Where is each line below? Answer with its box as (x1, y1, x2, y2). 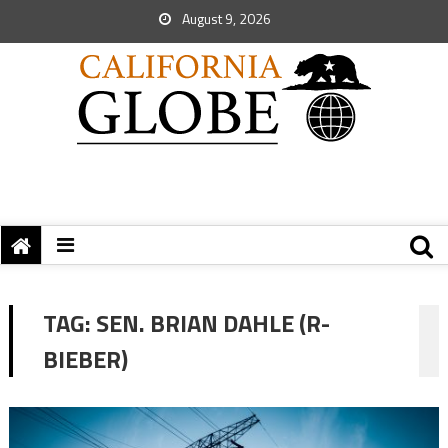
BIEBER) (42, 341, 128, 377)
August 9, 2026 (179, 8, 271, 29)
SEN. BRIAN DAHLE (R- (95, 305, 330, 341)
